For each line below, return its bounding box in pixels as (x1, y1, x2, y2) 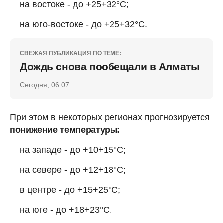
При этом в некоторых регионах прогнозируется (10, 112, 210, 122)
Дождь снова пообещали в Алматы (20, 60, 200, 72)
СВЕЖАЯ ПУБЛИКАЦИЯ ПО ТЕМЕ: (20, 49, 121, 57)
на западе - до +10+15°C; (20, 144, 126, 155)
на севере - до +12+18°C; (20, 164, 126, 175)
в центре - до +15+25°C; (20, 184, 120, 195)
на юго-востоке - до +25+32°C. (20, 19, 147, 29)
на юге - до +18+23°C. (20, 204, 112, 215)
